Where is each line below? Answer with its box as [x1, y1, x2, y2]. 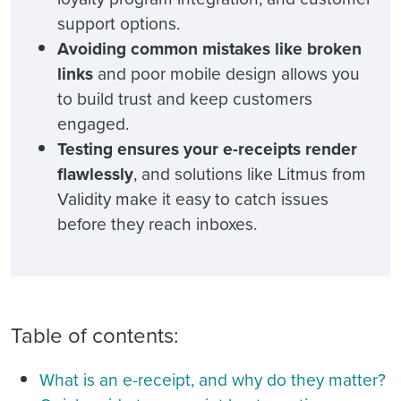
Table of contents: [11, 320, 179, 352]
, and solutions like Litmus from [133, 161, 366, 187]
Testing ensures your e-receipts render [57, 136, 357, 162]
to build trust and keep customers [57, 86, 312, 112]
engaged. [57, 111, 129, 137]
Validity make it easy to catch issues [57, 186, 328, 212]
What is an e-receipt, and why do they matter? [39, 367, 386, 394]
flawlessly [57, 161, 133, 187]
